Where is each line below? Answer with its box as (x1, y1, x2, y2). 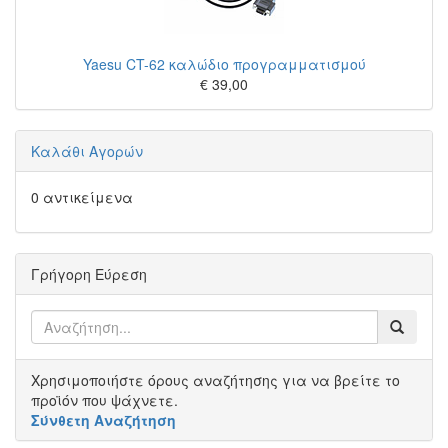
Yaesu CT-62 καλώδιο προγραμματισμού (82, 54, 366, 74)
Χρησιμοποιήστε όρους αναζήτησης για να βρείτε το (31, 370, 400, 390)
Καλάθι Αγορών (31, 141, 143, 161)
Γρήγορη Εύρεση (31, 264, 147, 284)
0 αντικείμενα (31, 187, 133, 207)
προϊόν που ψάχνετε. (31, 390, 178, 410)
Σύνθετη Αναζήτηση (31, 410, 176, 430)
